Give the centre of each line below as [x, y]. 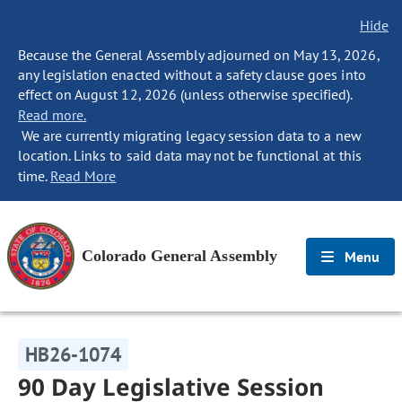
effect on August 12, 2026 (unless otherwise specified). [185, 94]
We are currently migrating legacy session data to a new [190, 135]
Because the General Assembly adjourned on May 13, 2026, [199, 55]
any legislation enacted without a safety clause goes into [192, 74]
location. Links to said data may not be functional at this [190, 155]
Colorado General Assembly [179, 256]
